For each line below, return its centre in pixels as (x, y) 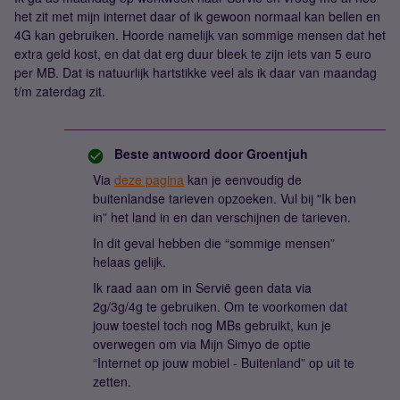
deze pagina (149, 179)
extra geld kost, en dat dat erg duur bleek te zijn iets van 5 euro (193, 54)
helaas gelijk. (129, 262)
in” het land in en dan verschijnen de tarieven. (222, 217)
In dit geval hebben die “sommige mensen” (214, 243)
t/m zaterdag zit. (60, 91)
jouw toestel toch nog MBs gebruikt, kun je (212, 325)
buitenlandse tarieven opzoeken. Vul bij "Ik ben (225, 198)
